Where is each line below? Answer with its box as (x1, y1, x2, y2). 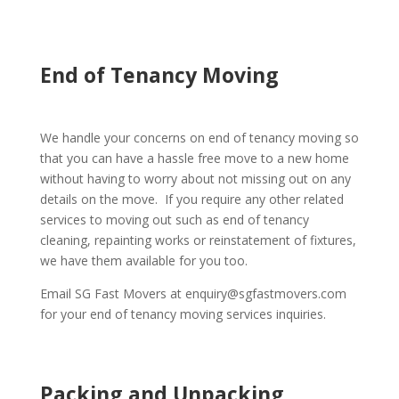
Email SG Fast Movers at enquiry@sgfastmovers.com (39, 285, 346, 302)
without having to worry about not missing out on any (39, 170, 351, 187)
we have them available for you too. (39, 252, 248, 269)
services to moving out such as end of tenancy (39, 211, 309, 228)
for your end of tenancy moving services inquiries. (39, 305, 326, 322)
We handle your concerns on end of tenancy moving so (39, 129, 359, 146)
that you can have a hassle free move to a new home (39, 150, 349, 167)
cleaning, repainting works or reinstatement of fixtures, (39, 232, 356, 248)
